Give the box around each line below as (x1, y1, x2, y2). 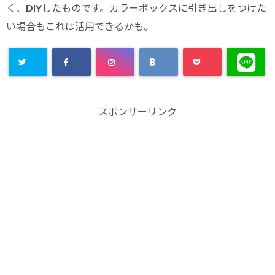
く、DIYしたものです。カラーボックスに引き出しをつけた (6, 2, 266, 14)
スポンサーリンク (98, 106, 177, 117)
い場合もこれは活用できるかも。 (6, 20, 153, 32)
